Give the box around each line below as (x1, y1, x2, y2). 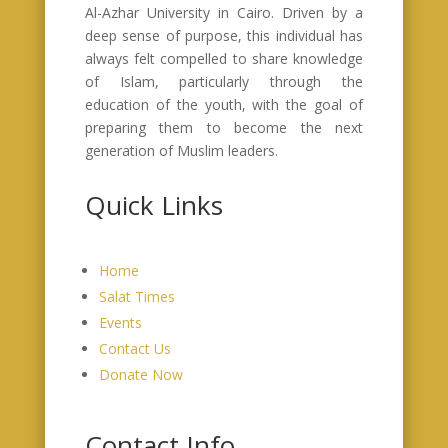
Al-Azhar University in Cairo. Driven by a (84, 3, 364, 23)
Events (98, 313, 142, 333)
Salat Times (98, 287, 175, 307)
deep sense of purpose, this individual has (84, 26, 364, 46)
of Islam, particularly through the (84, 72, 364, 92)
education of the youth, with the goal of (84, 95, 364, 115)
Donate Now (98, 365, 183, 385)
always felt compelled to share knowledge (84, 49, 364, 69)
